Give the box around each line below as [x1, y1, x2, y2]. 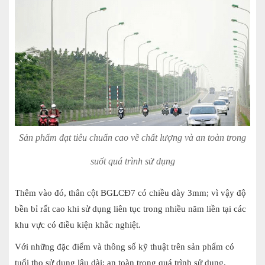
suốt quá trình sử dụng [90, 156, 175, 167]
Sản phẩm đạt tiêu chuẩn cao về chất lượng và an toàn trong [19, 132, 246, 143]
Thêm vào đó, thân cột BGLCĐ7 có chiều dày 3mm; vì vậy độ [15, 188, 246, 198]
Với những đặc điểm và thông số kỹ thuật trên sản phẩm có [15, 242, 234, 252]
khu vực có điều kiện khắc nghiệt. [15, 220, 141, 230]
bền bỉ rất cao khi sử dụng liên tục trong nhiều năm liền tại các [15, 204, 246, 214]
